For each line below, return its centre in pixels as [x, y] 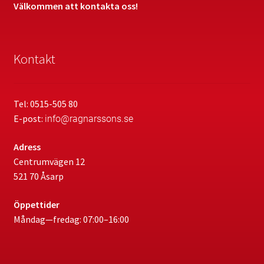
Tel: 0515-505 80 [45, 104]
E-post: [29, 119]
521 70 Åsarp [38, 176]
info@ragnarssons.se [89, 119]
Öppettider [36, 204]
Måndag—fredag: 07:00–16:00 [71, 219]
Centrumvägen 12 [49, 161]
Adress [27, 147]
